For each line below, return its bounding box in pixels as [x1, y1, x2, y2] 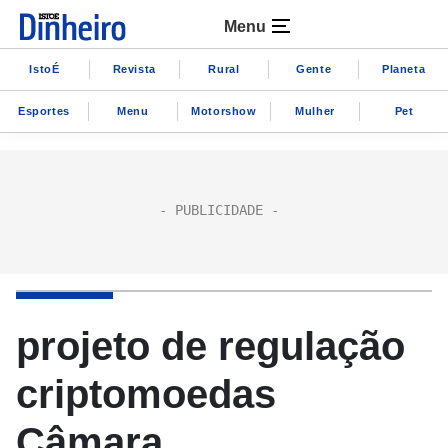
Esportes [18, 104, 70, 117]
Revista [112, 62, 156, 75]
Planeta [381, 62, 426, 75]
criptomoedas [16, 372, 276, 416]
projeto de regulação [16, 324, 405, 368]
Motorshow [191, 104, 257, 117]
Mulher [295, 104, 335, 117]
